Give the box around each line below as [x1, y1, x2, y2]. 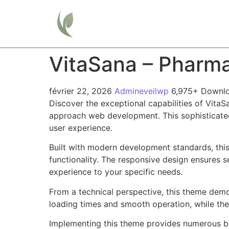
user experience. [49, 123, 112, 133]
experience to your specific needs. [49, 167, 182, 177]
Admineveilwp [114, 86, 171, 96]
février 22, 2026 [49, 86, 114, 96]
